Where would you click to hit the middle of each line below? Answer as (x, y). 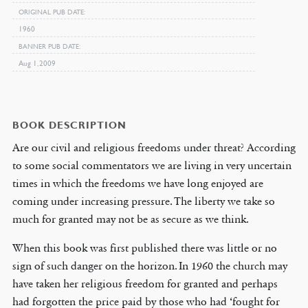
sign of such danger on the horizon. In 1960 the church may (150, 265)
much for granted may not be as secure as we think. (130, 219)
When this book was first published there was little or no (144, 247)
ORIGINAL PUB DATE (51, 11)
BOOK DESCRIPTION (69, 125)
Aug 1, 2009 (37, 63)
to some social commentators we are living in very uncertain (152, 165)
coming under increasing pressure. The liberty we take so (143, 201)
